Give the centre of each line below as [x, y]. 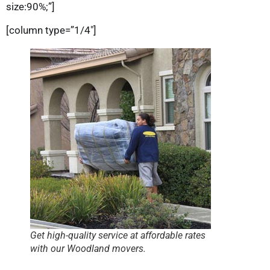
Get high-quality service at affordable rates [118, 236]
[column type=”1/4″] [51, 30]
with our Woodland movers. [88, 249]
